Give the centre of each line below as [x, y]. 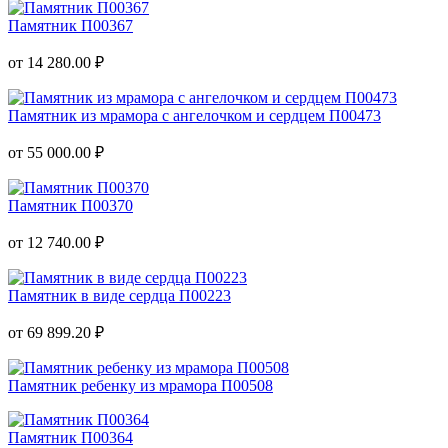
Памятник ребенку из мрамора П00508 [140, 385]
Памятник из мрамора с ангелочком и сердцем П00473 [194, 115]
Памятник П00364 [70, 437]
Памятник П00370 [70, 205]
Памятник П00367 [70, 25]
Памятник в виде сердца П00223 [119, 295]
